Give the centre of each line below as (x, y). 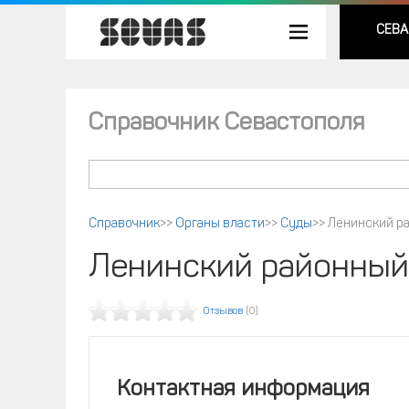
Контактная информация (243, 390)
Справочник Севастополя (226, 124)
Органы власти (220, 224)
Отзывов (223, 312)
